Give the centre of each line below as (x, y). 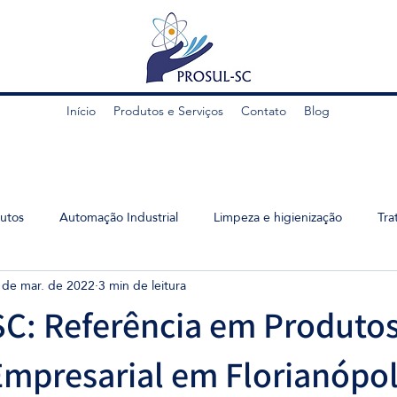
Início (81, 111)
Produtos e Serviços (168, 111)
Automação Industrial (119, 217)
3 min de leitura (142, 285)
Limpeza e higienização (278, 217)
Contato (263, 111)
